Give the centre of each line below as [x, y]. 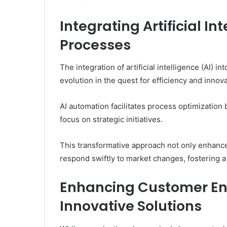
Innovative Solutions [131, 206]
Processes [95, 45]
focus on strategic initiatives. [111, 120]
